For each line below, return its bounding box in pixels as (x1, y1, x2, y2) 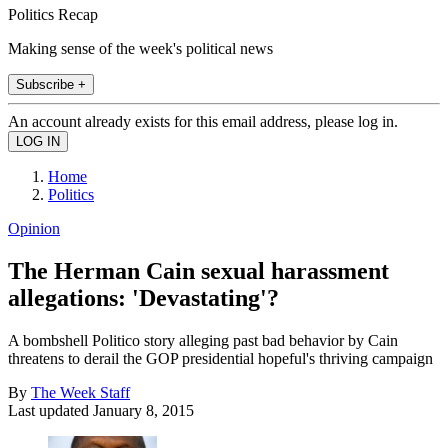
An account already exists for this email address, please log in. (8, 112, 398, 130)
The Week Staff (31, 383, 130, 401)
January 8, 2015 (93, 401, 194, 419)
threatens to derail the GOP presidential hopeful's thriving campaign (8, 349, 433, 367)
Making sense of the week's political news (8, 39, 273, 57)
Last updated (8, 401, 93, 419)
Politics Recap (8, 5, 98, 23)
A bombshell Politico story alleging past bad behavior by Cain (8, 331, 398, 349)
